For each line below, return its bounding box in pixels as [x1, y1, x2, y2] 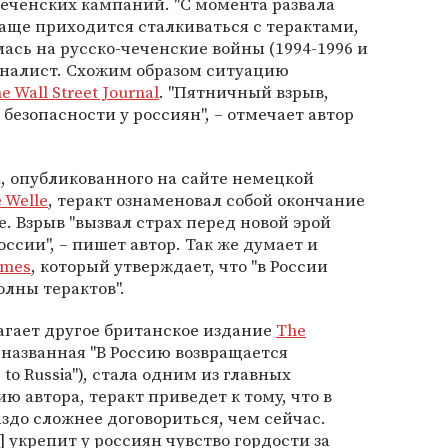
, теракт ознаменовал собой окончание [48, 188, 365, 213]
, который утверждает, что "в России [31, 254, 328, 279]
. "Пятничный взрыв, [159, 80, 329, 105]
